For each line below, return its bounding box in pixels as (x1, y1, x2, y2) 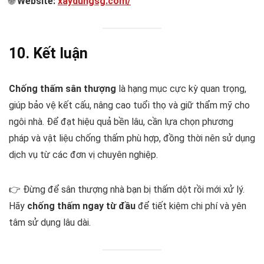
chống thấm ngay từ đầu (27, 200, 136, 212)
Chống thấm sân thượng (9, 82, 116, 94)
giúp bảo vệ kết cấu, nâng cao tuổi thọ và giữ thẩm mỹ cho (9, 99, 250, 111)
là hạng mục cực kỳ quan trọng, (116, 82, 246, 94)
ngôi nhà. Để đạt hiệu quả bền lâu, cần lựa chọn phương (9, 115, 233, 127)
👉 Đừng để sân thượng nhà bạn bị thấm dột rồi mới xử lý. (9, 183, 245, 195)
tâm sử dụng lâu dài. (9, 216, 91, 228)
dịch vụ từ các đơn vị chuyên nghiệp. (9, 148, 158, 160)
